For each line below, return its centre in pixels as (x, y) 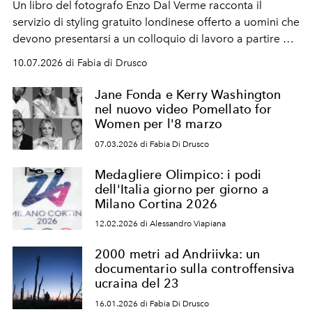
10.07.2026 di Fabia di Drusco (80, 63)
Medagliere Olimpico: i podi (178, 174)
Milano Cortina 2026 (156, 203)
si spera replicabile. (62, 72)
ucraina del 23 (137, 283)
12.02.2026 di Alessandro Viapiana (160, 224)
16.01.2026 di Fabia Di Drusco (152, 303)
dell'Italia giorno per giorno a (182, 189)
